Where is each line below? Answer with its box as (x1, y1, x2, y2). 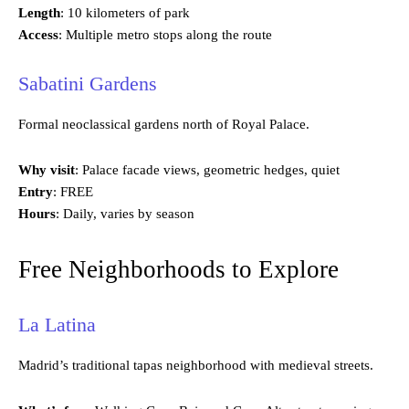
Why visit (18, 163, 75, 178)
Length (18, 5, 60, 21)
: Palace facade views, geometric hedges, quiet (75, 163, 340, 178)
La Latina (18, 313, 96, 337)
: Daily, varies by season (56, 206, 194, 222)
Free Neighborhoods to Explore (18, 256, 339, 284)
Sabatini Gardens (18, 72, 157, 96)
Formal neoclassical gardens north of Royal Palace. (18, 117, 309, 132)
